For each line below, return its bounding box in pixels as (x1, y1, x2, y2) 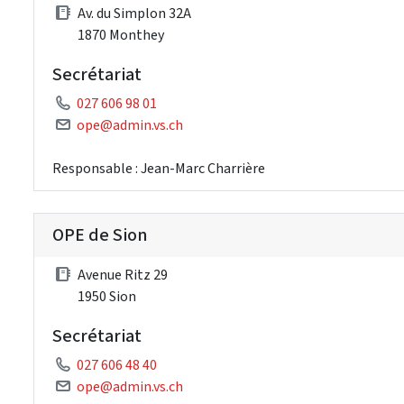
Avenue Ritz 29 (78, 264, 168, 284)
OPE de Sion (52, 222, 147, 247)
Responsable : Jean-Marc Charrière (52, 158, 265, 178)
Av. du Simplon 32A (78, 3, 191, 23)
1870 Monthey (78, 24, 164, 44)
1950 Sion (78, 286, 136, 306)
